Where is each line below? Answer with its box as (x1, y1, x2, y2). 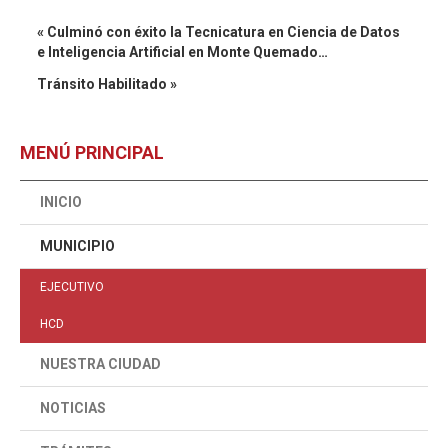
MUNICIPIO (40, 238, 115, 254)
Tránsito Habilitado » (37, 76, 177, 92)
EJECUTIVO (40, 280, 104, 294)
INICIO (40, 194, 82, 210)
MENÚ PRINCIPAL (20, 142, 164, 163)
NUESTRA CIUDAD (40, 356, 161, 372)
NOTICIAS (40, 400, 106, 416)
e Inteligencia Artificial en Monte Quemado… (37, 44, 328, 60)
